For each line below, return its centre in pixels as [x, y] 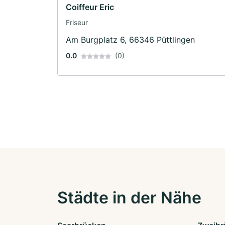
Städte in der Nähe [129, 197]
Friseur [77, 22]
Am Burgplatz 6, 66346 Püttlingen [130, 39]
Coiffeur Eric [90, 7]
